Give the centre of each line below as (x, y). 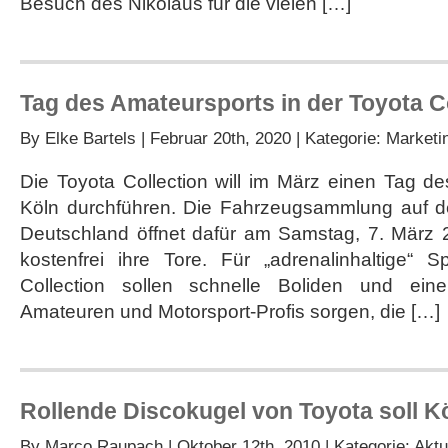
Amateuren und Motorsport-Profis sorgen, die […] (230, 311)
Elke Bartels (90, 138)
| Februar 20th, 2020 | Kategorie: (261, 138)
